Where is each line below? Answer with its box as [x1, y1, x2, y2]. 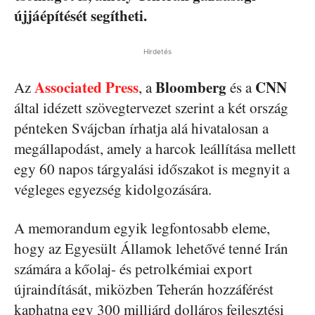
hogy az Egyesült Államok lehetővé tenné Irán [14, 238, 288, 258]
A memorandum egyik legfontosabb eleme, [14, 217, 270, 238]
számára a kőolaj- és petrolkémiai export [14, 258, 252, 278]
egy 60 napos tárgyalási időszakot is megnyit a [14, 158, 290, 179]
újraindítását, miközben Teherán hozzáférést [14, 278, 274, 299]
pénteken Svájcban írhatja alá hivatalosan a [14, 117, 269, 138]
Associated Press [34, 76, 139, 98]
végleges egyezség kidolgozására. [14, 179, 212, 199]
